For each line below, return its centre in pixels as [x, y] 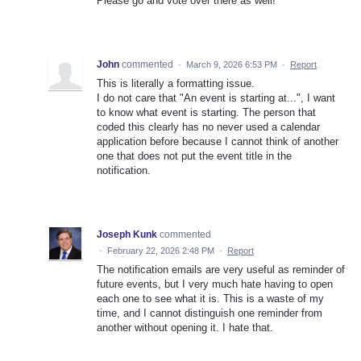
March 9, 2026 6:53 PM [232, 65]
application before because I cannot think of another [218, 142]
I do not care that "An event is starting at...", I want [216, 98]
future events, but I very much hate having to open [215, 284]
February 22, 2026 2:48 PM [161, 251]
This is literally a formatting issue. [176, 84]
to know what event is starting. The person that [206, 113]
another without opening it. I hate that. [185, 328]
